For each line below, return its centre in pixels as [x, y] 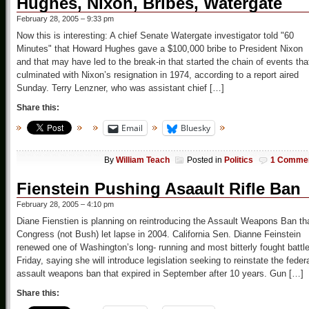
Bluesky [196, 128]
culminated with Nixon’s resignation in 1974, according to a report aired [158, 75]
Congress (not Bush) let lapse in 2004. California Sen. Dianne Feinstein [159, 234]
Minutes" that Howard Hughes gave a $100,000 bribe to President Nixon [160, 49]
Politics [239, 160]
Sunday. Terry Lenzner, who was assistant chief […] [120, 88]
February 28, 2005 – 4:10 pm [65, 204]
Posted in [206, 160]
